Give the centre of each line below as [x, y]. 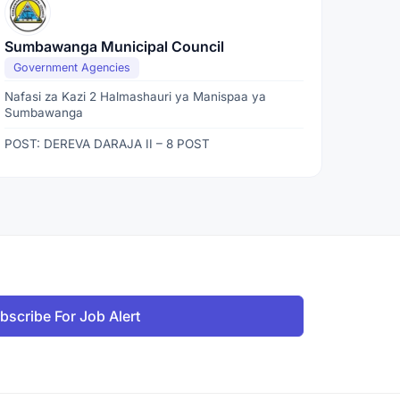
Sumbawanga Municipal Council [115, 46]
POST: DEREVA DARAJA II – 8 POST [108, 144]
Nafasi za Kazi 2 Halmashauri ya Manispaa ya [136, 96]
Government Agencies [72, 67]
